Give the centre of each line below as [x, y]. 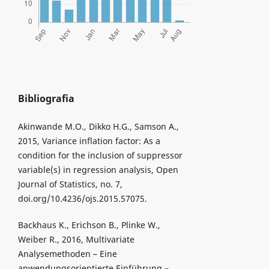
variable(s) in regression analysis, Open [98, 169]
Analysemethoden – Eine [67, 254]
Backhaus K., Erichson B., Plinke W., [89, 225]
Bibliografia [46, 98]
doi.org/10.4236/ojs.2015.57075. [82, 198]
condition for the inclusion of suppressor [100, 155]
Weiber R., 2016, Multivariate [76, 239]
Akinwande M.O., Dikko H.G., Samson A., [98, 126]
